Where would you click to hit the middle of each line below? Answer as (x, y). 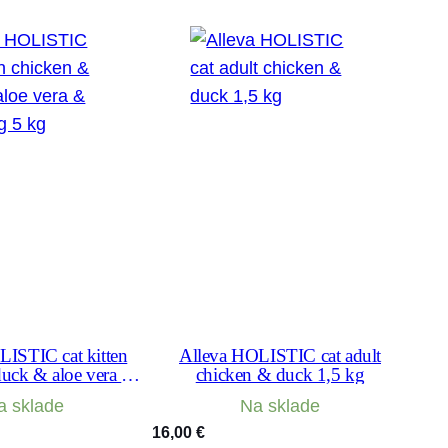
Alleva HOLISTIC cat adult (280, 355)
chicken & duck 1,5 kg (280, 374)
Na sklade (280, 405)
